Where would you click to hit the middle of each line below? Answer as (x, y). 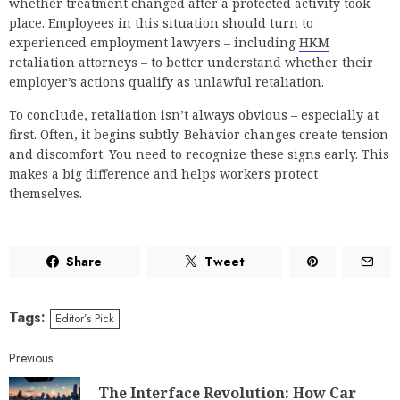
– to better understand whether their (255, 62)
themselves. (46, 194)
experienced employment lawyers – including (154, 43)
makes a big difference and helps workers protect (163, 174)
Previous (31, 358)
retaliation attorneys (73, 62)
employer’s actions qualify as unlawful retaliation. (167, 82)
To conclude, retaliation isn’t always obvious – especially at (194, 115)
